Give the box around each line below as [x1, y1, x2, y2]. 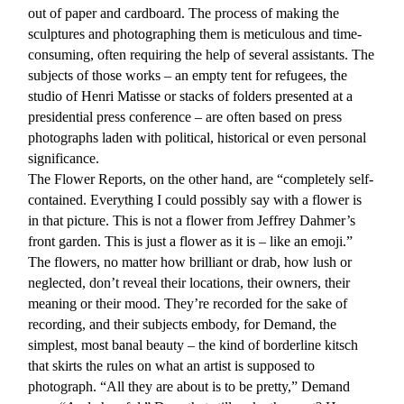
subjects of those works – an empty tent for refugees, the [28, 67, 348, 83]
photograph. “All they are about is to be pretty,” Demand [28, 378, 351, 394]
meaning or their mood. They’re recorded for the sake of [28, 295, 348, 311]
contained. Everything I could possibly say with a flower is [28, 191, 363, 207]
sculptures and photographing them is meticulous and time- [28, 25, 363, 41]
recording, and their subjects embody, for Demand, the [28, 316, 337, 332]
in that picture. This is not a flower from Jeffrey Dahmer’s [28, 212, 356, 228]
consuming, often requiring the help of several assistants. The [28, 46, 375, 62]
